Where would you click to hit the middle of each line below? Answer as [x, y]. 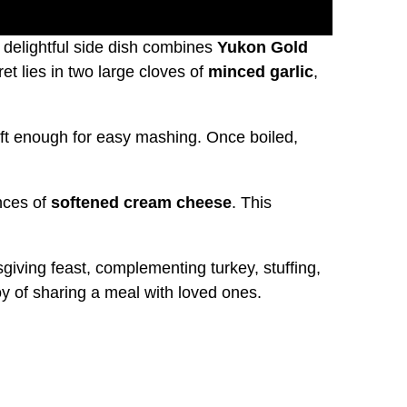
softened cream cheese [141, 202]
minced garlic [261, 71]
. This [252, 202]
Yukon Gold [263, 47]
